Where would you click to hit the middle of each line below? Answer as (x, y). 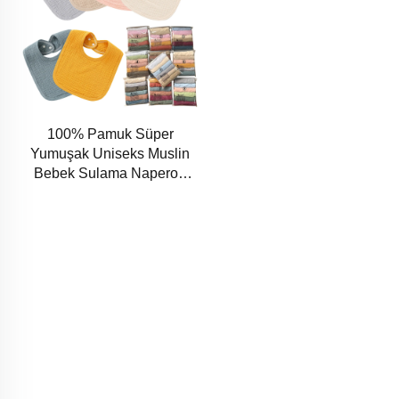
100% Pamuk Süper (110, 134)
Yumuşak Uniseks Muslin (110, 154)
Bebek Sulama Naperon (110, 174)
